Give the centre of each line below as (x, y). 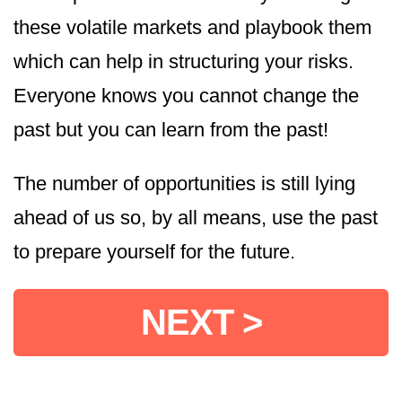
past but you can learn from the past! (171, 130)
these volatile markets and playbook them (192, 28)
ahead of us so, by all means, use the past (196, 218)
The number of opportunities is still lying (184, 184)
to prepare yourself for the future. (154, 252)
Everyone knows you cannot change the (186, 96)
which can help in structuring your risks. (184, 62)
